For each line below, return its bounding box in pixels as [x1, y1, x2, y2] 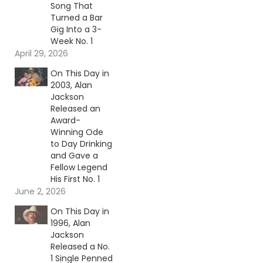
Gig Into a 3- [50, 23, 102, 36]
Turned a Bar [50, 12, 103, 24]
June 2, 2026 [15, 186, 66, 198]
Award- [50, 114, 80, 127]
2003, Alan [50, 79, 92, 92]
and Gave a [50, 150, 98, 162]
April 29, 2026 [15, 48, 68, 60]
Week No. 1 [50, 35, 93, 48]
